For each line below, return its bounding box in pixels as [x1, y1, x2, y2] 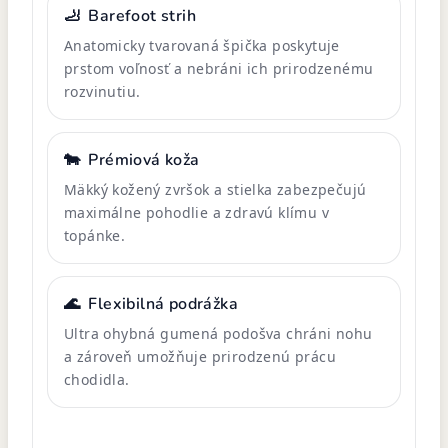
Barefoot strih [88, 4, 197, 27]
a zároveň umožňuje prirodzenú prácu [64, 346, 336, 366]
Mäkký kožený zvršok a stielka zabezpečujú [64, 179, 367, 199]
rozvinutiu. [64, 81, 141, 101]
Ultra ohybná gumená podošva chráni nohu [64, 323, 373, 343]
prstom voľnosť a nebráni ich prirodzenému [64, 58, 374, 78]
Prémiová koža [88, 148, 200, 171]
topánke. [64, 225, 126, 245]
